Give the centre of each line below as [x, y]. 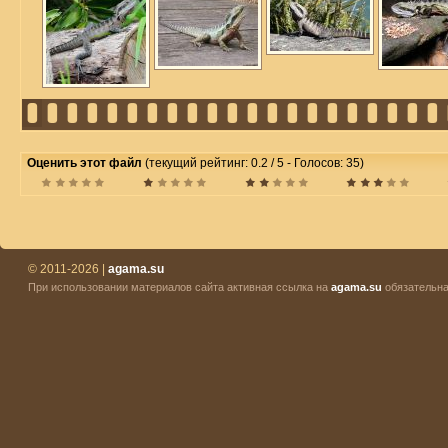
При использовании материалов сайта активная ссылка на [179, 287]
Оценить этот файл [86, 163]
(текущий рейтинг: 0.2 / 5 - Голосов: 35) [254, 163]
